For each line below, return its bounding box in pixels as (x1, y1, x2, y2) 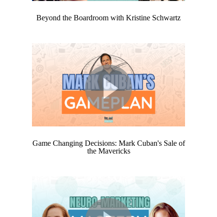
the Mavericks (87, 147, 130, 155)
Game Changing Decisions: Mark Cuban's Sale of (32, 139, 185, 148)
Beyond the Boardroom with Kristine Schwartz (36, 14, 181, 22)
